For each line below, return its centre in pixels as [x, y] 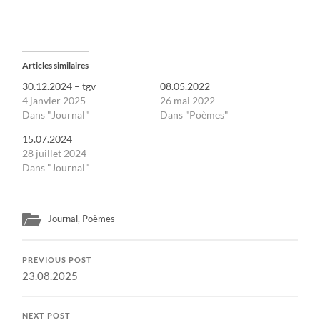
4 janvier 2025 [54, 100]
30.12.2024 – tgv [59, 86]
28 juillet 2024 [55, 153]
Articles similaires [56, 65]
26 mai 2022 [187, 100]
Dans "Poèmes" [194, 114]
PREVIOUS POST [57, 260]
